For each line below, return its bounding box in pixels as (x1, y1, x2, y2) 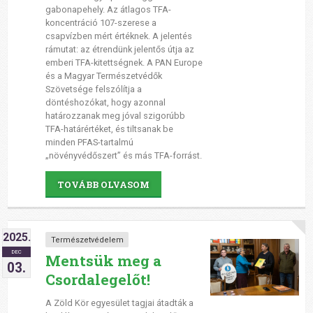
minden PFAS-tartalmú (45, 137, 133, 148)
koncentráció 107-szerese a (45, 17, 156, 29)
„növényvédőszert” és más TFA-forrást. (45, 150, 202, 161)
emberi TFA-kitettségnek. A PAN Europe (45, 57, 203, 68)
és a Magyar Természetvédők (45, 71, 162, 82)
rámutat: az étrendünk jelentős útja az (45, 44, 194, 55)
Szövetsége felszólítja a (45, 84, 142, 95)
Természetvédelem (50, 235, 124, 245)
